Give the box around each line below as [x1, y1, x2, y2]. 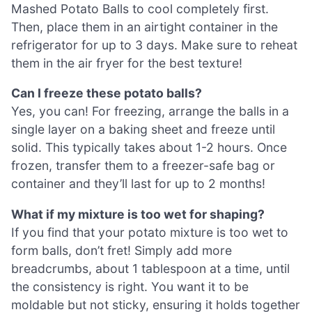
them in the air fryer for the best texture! [11, 55, 242, 70]
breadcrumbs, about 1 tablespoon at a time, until [11, 260, 290, 276]
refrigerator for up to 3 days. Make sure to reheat [11, 37, 297, 52]
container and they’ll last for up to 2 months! [11, 176, 265, 192]
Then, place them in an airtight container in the [11, 19, 278, 34]
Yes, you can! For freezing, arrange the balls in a [11, 104, 289, 119]
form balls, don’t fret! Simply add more [11, 242, 232, 258]
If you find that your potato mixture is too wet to [11, 224, 288, 240]
